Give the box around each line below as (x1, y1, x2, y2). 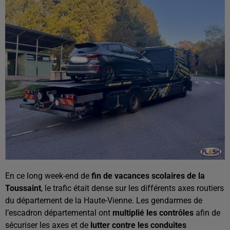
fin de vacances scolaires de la (91, 171, 205, 181)
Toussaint (5, 183, 41, 193)
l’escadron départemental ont (5, 208, 112, 218)
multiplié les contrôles (112, 208, 196, 218)
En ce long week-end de (5, 171, 91, 181)
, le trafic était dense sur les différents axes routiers (41, 183, 224, 193)
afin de (196, 208, 220, 218)
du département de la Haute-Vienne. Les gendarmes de (5, 196, 202, 205)
